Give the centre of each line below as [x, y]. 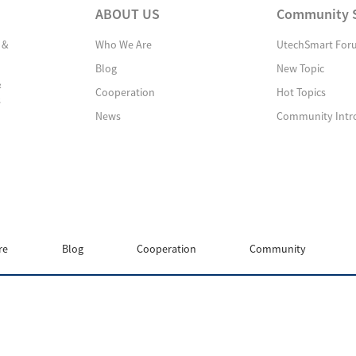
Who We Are [124, 44]
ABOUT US [128, 14]
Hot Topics [301, 92]
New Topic [300, 68]
